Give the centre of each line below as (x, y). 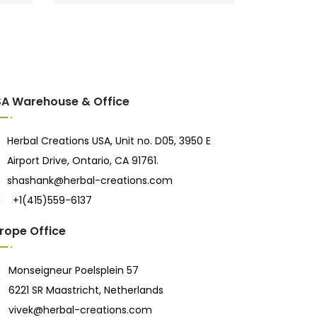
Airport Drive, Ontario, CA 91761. (82, 160)
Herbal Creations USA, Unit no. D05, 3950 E (109, 140)
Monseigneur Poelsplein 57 (74, 270)
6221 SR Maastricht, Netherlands (86, 290)
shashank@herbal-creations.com (90, 180)
